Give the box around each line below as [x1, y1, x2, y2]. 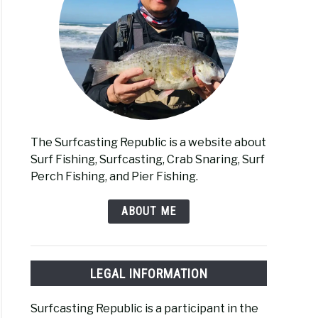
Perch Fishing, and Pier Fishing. [31, 170, 199, 184]
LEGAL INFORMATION [89, 265, 208, 281]
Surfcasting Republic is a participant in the [31, 301, 259, 315]
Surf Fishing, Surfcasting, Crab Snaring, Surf [31, 153, 265, 167]
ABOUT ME [121, 204, 176, 219]
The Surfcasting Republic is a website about [31, 136, 267, 150]
